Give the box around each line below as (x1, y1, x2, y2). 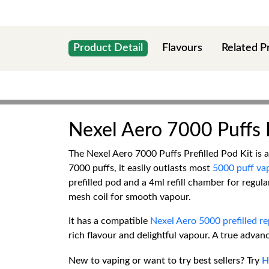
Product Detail (73, 43, 143, 53)
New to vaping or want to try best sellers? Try (68, 256, 262, 265)
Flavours (162, 43, 202, 53)
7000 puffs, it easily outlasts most (68, 163, 213, 173)
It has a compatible (68, 216, 150, 226)
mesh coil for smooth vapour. (68, 192, 191, 202)
